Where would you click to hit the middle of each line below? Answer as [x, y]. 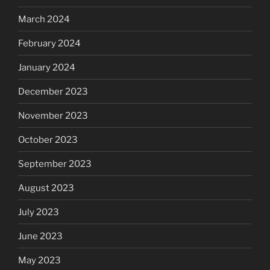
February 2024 [49, 43]
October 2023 [48, 140]
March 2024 [44, 19]
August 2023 [46, 188]
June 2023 [40, 236]
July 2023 [39, 212]
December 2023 [53, 91]
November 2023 [53, 115]
